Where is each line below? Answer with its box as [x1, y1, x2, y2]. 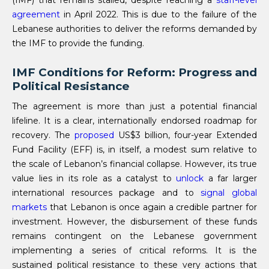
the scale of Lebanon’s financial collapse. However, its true [12, 159, 257, 170]
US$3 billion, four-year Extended [114, 130, 257, 141]
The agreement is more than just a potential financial [12, 101, 257, 112]
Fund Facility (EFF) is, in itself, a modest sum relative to [12, 144, 257, 156]
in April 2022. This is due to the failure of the [60, 9, 257, 20]
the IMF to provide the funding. [12, 38, 144, 49]
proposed [74, 130, 114, 141]
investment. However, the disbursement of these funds [12, 216, 257, 228]
